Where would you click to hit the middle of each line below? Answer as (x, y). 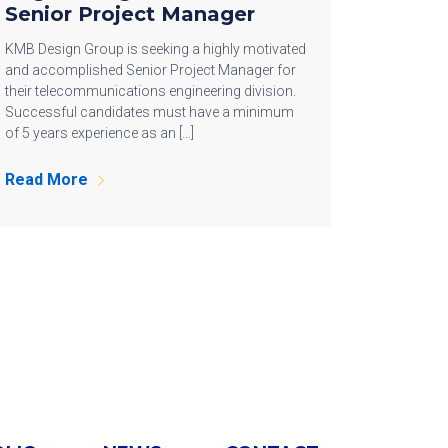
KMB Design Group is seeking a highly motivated (155, 49)
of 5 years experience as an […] (99, 133)
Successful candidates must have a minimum (149, 112)
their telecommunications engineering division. (152, 91)
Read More (46, 180)
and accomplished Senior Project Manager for (150, 70)
